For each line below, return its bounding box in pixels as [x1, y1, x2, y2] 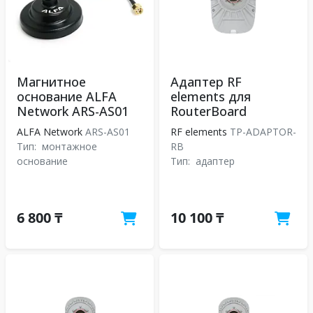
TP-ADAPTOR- [227, 125, 296, 138]
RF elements [170, 125, 227, 138]
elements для [170, 88, 251, 105]
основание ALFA [17, 88, 117, 105]
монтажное [42, 140, 97, 153]
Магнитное [17, 73, 86, 90]
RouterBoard [170, 103, 247, 119]
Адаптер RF [170, 73, 242, 90]
